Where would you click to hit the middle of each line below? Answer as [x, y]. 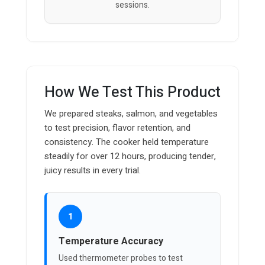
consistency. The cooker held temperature [127, 142]
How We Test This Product [132, 93]
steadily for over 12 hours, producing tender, [130, 156]
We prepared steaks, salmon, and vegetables [131, 114]
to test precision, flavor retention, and [117, 128]
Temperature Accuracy [111, 242]
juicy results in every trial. [93, 171]
